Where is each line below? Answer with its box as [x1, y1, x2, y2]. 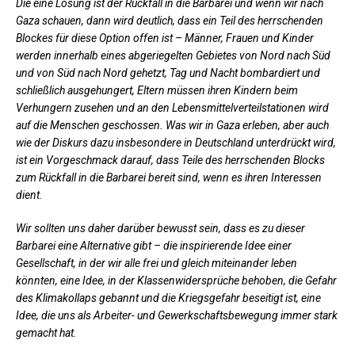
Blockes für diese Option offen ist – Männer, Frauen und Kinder [16, 31, 314, 44]
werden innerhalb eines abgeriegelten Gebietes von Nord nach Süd [16, 48, 330, 62]
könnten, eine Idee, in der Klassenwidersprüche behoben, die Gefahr [16, 273, 337, 287]
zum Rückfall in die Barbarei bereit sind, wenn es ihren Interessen [16, 170, 322, 184]
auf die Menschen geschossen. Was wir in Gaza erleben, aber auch [16, 118, 329, 132]
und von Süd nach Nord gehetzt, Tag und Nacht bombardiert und [16, 66, 320, 79]
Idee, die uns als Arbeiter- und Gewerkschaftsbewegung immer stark [16, 308, 338, 322]
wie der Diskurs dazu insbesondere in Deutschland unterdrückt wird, [16, 136, 336, 149]
